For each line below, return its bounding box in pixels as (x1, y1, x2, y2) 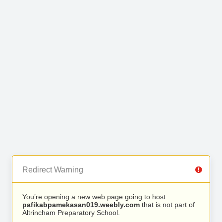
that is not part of (140, 201, 195, 209)
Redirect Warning (22, 166, 83, 174)
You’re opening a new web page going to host (22, 193, 166, 201)
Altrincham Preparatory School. (22, 209, 120, 217)
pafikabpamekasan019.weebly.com (22, 201, 140, 209)
